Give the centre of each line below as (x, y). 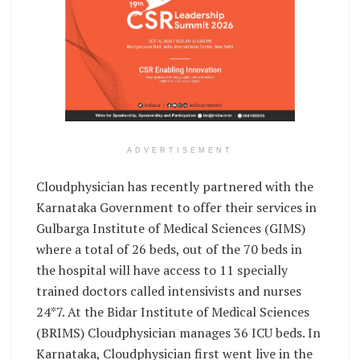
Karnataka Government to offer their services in (176, 208)
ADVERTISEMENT (180, 151)
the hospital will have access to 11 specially (162, 270)
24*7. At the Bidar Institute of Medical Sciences (173, 312)
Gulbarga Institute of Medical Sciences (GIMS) (171, 229)
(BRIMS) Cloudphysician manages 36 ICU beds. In (178, 333)
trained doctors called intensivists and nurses (169, 291)
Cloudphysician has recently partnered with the (175, 187)
